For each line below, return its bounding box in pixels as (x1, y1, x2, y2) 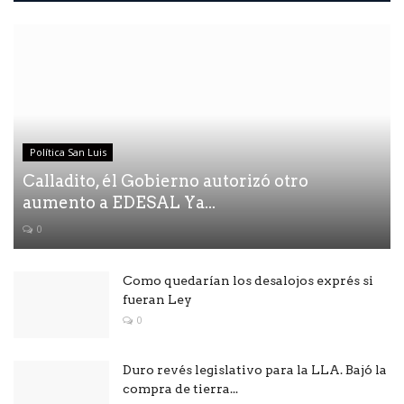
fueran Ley (123, 291, 192, 307)
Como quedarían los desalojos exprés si (123, 272, 373, 288)
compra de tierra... (123, 381, 238, 396)
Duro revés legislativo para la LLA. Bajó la (123, 362, 387, 377)
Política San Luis (29, 144, 106, 159)
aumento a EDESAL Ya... (23, 192, 216, 212)
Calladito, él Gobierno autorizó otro (23, 170, 308, 190)
